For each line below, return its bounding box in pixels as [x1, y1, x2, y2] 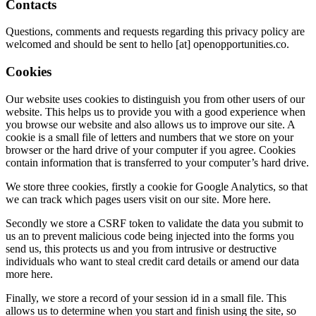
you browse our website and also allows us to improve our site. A [6, 118, 295, 130]
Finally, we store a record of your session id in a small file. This [6, 291, 286, 304]
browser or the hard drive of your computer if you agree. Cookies [6, 143, 296, 156]
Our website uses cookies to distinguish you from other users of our [6, 92, 305, 105]
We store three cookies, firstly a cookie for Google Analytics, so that [6, 180, 308, 193]
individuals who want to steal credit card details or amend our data [6, 255, 299, 267]
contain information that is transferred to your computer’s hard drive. [6, 156, 309, 169]
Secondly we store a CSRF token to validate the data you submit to [6, 217, 303, 229]
